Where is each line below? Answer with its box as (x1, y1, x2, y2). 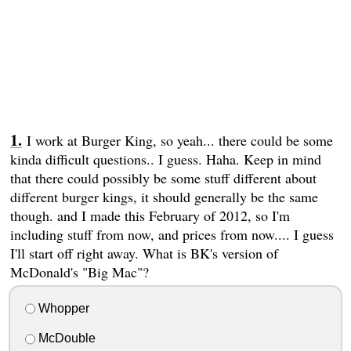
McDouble (34, 331, 96, 346)
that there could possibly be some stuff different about (9, 168, 317, 187)
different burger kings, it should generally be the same (9, 186, 318, 206)
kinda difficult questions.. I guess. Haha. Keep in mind (9, 149, 321, 168)
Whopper (34, 301, 89, 315)
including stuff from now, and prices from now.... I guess (9, 224, 334, 244)
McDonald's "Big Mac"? (9, 262, 149, 281)
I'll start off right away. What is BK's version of (9, 243, 278, 262)
